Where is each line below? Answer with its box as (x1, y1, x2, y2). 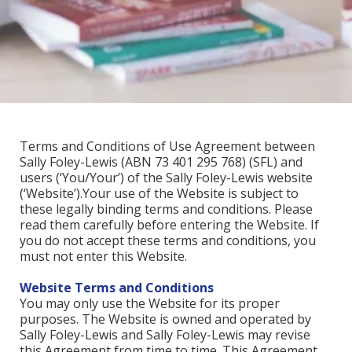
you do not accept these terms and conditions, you (20, 232, 316, 249)
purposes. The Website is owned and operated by (20, 310, 311, 328)
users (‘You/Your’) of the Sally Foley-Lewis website (20, 169, 313, 186)
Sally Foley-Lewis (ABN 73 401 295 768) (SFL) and (20, 153, 302, 170)
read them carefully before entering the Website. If (20, 216, 319, 233)
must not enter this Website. (20, 247, 187, 265)
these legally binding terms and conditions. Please (20, 200, 313, 218)
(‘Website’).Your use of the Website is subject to (20, 185, 299, 202)
